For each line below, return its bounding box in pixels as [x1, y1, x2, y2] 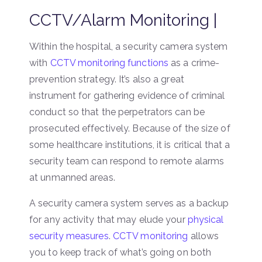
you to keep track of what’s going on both [29, 246, 212, 258]
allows [188, 230, 219, 242]
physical [187, 213, 224, 225]
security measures [29, 230, 109, 242]
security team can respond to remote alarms [29, 155, 225, 167]
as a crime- [168, 57, 220, 68]
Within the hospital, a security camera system [29, 40, 228, 52]
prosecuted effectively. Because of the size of [29, 122, 230, 134]
